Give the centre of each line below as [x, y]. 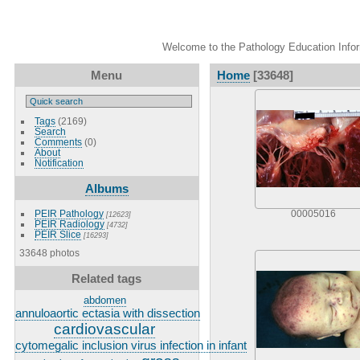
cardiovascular [105, 329]
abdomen [104, 300]
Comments [58, 141]
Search [50, 131]
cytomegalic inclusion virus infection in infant [131, 345]
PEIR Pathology [69, 213]
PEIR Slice [57, 234]
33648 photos [49, 252]
